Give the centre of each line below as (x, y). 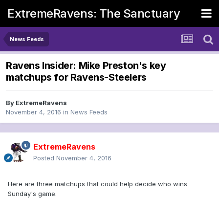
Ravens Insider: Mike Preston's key (86, 66)
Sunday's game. (32, 194)
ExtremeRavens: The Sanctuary (94, 13)
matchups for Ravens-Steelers (76, 77)
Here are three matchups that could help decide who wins (98, 184)
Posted (45, 158)
